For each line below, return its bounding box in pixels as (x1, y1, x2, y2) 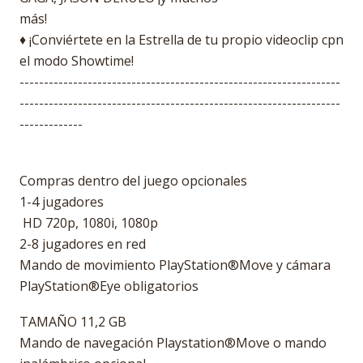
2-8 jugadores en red (19, 235, 146, 253)
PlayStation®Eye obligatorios (19, 277, 199, 295)
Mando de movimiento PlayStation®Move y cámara (19, 256, 331, 274)
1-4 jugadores (19, 193, 104, 211)
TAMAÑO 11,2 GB (19, 313, 126, 331)
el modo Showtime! (19, 52, 134, 70)
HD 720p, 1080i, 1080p (19, 214, 158, 232)
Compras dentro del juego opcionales (19, 172, 247, 190)
